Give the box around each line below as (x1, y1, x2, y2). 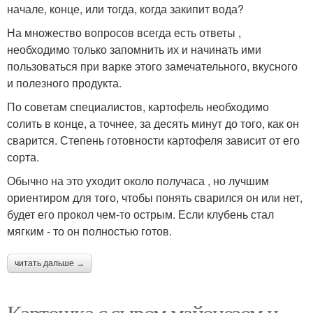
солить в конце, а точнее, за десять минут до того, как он (7, 115, 299, 131)
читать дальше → (15, 258, 85, 268)
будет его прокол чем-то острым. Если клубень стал (7, 205, 274, 222)
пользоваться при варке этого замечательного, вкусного (7, 57, 298, 74)
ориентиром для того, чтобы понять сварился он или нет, (7, 189, 303, 205)
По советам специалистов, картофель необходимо (7, 98, 269, 115)
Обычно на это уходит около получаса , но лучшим (7, 172, 269, 189)
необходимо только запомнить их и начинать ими (7, 41, 261, 57)
